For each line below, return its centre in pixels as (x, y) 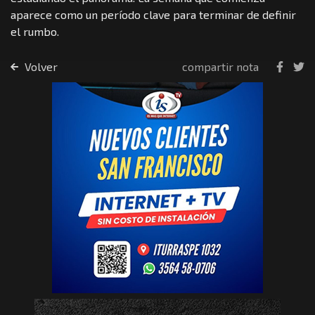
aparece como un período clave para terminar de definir (153, 14)
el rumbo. (35, 31)
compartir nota (220, 66)
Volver (39, 66)
